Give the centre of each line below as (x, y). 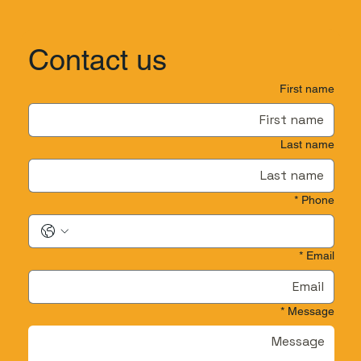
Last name (308, 145)
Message (311, 311)
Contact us (98, 60)
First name (307, 89)
